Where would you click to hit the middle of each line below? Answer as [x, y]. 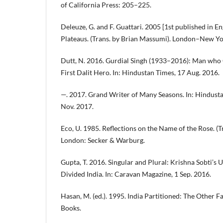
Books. [71, 208]
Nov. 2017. [77, 107]
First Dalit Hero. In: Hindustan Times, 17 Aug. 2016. [140, 73]
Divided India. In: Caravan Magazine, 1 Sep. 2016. [136, 174]
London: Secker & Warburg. [103, 140]
